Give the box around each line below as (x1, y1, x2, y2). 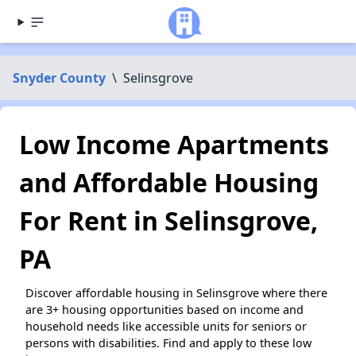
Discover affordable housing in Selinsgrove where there (25, 285, 327, 300)
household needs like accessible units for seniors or (25, 319, 307, 334)
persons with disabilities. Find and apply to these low (25, 335, 311, 350)
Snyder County (13, 69, 106, 87)
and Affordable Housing (19, 165, 319, 199)
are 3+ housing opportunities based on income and (25, 302, 304, 317)
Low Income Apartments (19, 127, 329, 161)
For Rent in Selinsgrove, (19, 203, 318, 238)
